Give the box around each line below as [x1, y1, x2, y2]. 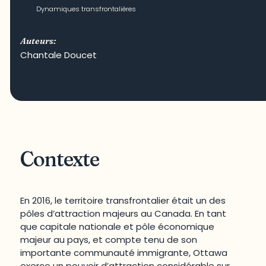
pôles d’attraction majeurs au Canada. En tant [20, 207, 227, 220]
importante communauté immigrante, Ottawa [20, 246, 228, 259]
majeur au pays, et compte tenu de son [20, 233, 198, 246]
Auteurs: [20, 34, 57, 46]
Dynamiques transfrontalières [36, 4, 136, 14]
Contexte [20, 146, 99, 172]
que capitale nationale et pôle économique [20, 220, 215, 233]
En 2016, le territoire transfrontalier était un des [20, 194, 226, 207]
